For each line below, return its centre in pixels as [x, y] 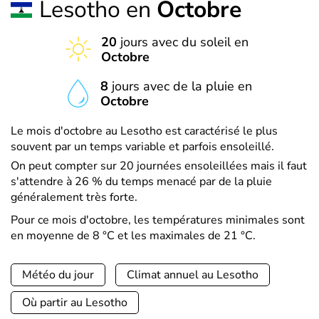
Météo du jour [58, 275]
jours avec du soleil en [182, 42]
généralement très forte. [74, 197]
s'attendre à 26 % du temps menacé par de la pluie [141, 182]
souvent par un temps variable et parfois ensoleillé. [142, 147]
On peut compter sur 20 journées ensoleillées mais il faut [159, 166]
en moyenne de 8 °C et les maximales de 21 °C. [133, 236]
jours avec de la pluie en [180, 86]
